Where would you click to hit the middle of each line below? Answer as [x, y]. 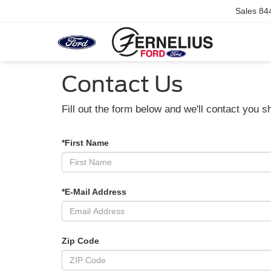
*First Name [85, 142]
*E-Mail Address [94, 191]
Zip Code [80, 240]
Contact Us [122, 84]
